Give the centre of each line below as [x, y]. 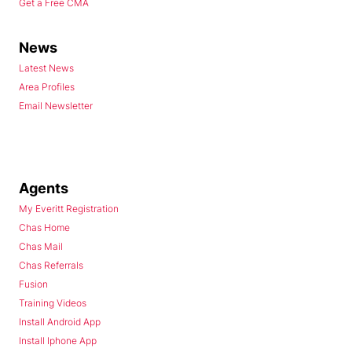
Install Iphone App [58, 341]
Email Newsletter [56, 106]
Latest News [46, 68]
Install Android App [60, 322]
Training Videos [53, 303]
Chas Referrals [51, 266]
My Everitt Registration [69, 209]
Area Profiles [47, 87]
